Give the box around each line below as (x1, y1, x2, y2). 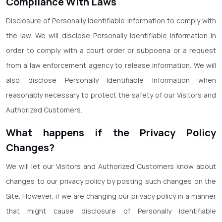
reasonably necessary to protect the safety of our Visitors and (6, 90, 216, 100)
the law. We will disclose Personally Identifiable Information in (6, 31, 216, 40)
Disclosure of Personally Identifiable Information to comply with (6, 16, 216, 25)
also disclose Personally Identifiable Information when (6, 75, 216, 85)
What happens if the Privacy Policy (6, 126, 216, 139)
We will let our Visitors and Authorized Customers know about (6, 162, 216, 171)
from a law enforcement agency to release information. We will (6, 60, 216, 70)
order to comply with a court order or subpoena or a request (6, 46, 216, 55)
